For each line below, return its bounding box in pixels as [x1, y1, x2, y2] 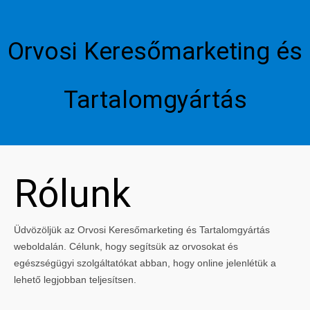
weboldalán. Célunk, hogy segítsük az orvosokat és [14, 241, 238, 252]
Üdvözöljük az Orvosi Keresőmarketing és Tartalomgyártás [14, 224, 270, 235]
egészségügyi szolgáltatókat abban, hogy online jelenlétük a [14, 257, 276, 268]
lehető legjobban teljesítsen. [14, 274, 136, 285]
